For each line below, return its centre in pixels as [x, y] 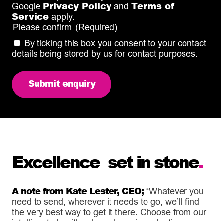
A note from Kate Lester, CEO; [79, 191]
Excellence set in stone [105, 162]
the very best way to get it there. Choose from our [109, 212]
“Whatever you [175, 191]
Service [30, 17]
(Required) [96, 27]
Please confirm [42, 27]
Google [27, 6]
